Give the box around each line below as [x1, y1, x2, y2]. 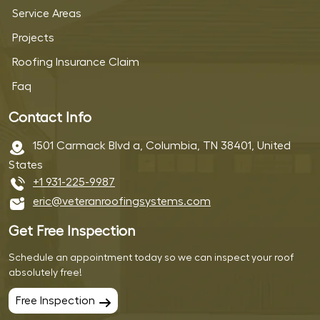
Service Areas [12, 7, 81, 19]
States [9, 159, 43, 171]
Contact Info [9, 110, 91, 125]
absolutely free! [9, 268, 82, 279]
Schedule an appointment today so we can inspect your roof [9, 253, 294, 264]
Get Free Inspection [9, 224, 136, 239]
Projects [12, 31, 54, 44]
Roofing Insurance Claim [12, 56, 139, 68]
